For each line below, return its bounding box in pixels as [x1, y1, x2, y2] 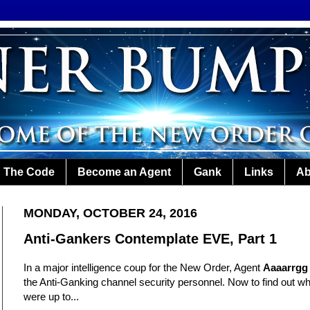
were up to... [24, 291, 79, 303]
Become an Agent [77, 165, 171, 178]
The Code [3, 165, 55, 178]
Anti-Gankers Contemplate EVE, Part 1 [24, 231, 277, 247]
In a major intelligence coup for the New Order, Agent [24, 262, 263, 274]
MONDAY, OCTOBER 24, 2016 [24, 206, 197, 221]
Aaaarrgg [263, 262, 308, 274]
